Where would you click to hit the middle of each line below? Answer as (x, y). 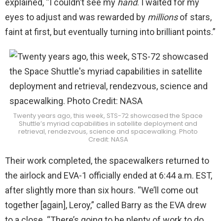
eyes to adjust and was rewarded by (76, 17)
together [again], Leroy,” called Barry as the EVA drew (106, 205)
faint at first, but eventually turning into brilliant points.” (110, 32)
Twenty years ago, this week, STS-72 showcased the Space (108, 115)
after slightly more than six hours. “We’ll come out (102, 190)
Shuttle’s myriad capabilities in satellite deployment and (108, 123)
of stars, (195, 17)
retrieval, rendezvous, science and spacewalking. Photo (108, 131)
